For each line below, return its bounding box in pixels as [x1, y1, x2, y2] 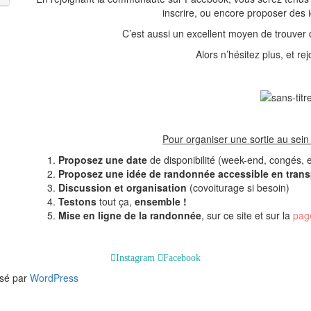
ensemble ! [135, 194, 187, 208]
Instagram [116, 252, 155, 263]
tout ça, [96, 194, 135, 208]
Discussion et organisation [58, 180, 187, 194]
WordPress [30, 270, 78, 285]
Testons [58, 194, 96, 208]
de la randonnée [124, 208, 201, 222]
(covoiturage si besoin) [187, 180, 289, 194]
